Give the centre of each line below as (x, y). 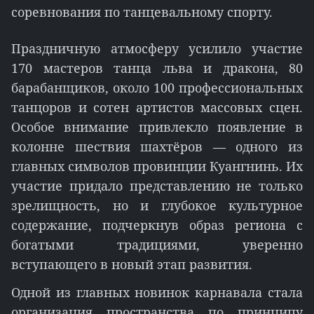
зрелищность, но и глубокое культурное (157, 205)
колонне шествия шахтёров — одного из (157, 146)
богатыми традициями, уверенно (157, 245)
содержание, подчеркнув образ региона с (157, 225)
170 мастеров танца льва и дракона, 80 (157, 68)
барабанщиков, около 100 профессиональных (157, 88)
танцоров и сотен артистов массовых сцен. (157, 107)
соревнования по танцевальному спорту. (142, 12)
